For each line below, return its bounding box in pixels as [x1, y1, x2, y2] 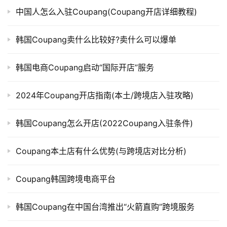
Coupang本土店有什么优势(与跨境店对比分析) [16, 145, 186, 156]
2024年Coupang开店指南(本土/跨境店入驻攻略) [16, 90, 194, 100]
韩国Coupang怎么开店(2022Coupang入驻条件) [16, 118, 193, 128]
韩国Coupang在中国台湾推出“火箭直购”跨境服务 [16, 201, 195, 212]
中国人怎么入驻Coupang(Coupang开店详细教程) [16, 6, 197, 17]
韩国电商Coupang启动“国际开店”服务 [16, 62, 154, 72]
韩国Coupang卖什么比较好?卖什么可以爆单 [16, 34, 176, 45]
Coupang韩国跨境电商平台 [16, 173, 116, 184]
